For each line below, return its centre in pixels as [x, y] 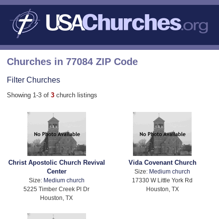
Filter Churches [33, 79]
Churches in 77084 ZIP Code [72, 61]
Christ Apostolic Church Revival [56, 163]
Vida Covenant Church [162, 163]
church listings [77, 95]
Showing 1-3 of [29, 95]
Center [56, 172]
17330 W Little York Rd [163, 180]
